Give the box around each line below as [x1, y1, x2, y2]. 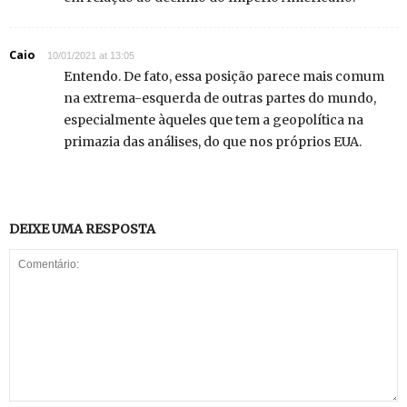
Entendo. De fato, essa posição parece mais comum [64, 68, 384, 85]
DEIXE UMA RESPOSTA [9, 221, 155, 238]
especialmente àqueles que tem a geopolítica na [64, 112, 363, 129]
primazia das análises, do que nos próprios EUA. [64, 134, 362, 151]
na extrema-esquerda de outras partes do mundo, [64, 90, 376, 107]
